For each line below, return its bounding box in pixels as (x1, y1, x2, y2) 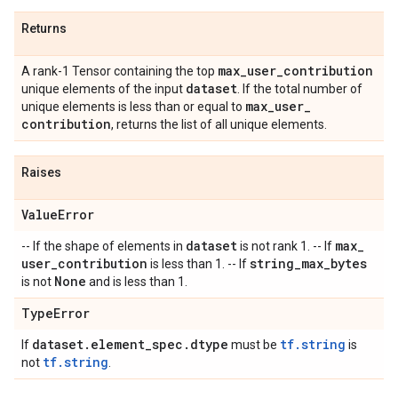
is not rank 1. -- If (237, 239, 335, 253)
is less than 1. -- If (147, 257, 250, 271)
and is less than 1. (86, 275, 187, 289)
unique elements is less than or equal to (21, 99, 245, 114)
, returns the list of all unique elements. (111, 117, 327, 131)
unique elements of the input (21, 82, 186, 96)
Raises (21, 165, 61, 179)
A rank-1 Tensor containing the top (21, 64, 218, 78)
